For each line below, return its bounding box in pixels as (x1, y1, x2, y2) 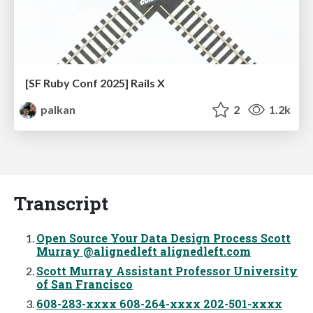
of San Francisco (36, 276, 133, 291)
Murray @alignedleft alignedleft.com (36, 243, 251, 259)
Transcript (14, 190, 108, 215)
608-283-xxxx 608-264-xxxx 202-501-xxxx (36, 296, 282, 311)
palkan (38, 102, 76, 116)
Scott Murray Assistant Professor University (36, 263, 298, 278)
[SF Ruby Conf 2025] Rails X (25, 75, 165, 89)
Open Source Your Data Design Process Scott (36, 230, 291, 245)
